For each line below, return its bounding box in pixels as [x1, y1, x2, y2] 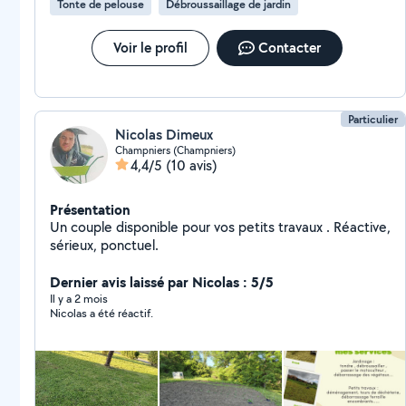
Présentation [50, 199, 130, 219]
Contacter [257, 38, 321, 57]
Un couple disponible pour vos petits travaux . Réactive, [50, 217, 391, 237]
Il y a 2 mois [50, 291, 108, 306]
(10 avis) [166, 156, 217, 175]
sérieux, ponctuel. [50, 236, 159, 255]
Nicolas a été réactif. [50, 305, 153, 321]
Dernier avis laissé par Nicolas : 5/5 [50, 272, 274, 292]
